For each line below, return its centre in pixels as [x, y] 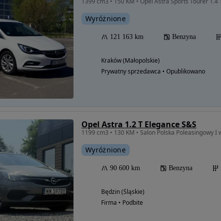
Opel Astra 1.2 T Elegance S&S [139, 125]
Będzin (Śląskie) [123, 192]
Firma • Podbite [122, 203]
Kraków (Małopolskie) [130, 61]
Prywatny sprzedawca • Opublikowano [153, 72]
